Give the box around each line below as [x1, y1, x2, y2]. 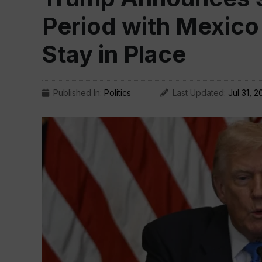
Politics [104, 88, 131, 98]
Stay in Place [42, 40, 186, 68]
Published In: [53, 88, 104, 98]
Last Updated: [173, 88, 228, 98]
